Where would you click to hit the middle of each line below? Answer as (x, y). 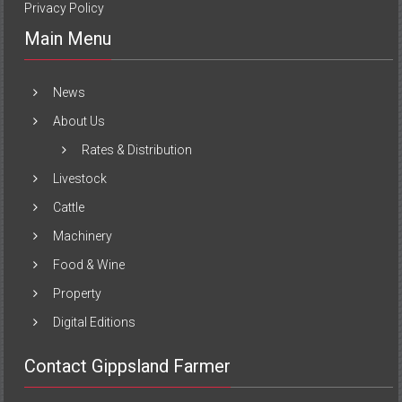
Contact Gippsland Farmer (128, 366)
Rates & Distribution (137, 149)
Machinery (83, 236)
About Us (79, 121)
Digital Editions (95, 322)
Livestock (80, 178)
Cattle (69, 207)
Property (78, 293)
